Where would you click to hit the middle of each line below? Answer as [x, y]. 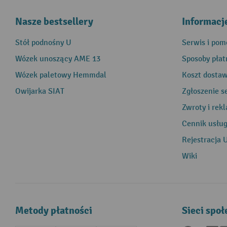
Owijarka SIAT [40, 91]
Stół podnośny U [43, 43]
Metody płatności [54, 211]
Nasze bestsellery [54, 22]
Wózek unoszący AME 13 [58, 59]
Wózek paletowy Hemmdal [61, 75]
